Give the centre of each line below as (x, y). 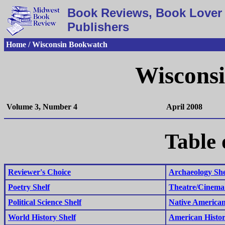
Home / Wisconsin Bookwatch (57, 44)
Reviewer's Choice (39, 172)
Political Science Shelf (45, 202)
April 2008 (184, 106)
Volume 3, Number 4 (42, 106)
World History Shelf (42, 217)
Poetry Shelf (29, 187)
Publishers (98, 27)
